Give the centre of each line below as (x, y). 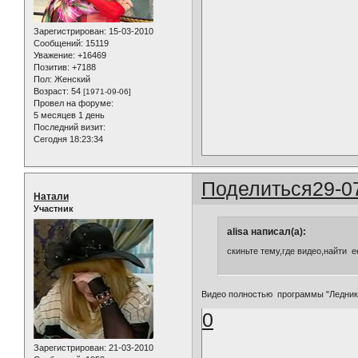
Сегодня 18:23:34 (68, 139)
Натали (51, 197)
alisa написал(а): (266, 232)
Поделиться (257, 189)
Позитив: (52, 68)
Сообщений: (58, 44)
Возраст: (51, 91)
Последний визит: (70, 127)
